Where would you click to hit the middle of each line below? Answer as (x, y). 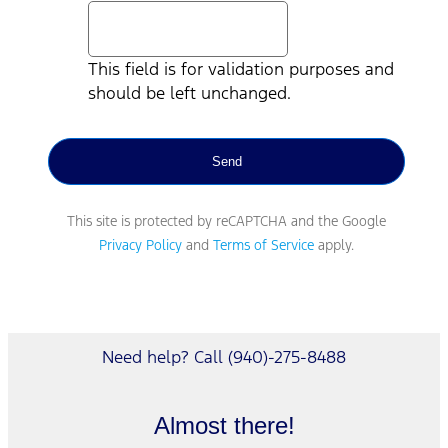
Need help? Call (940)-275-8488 (224, 356)
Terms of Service (263, 244)
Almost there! (224, 425)
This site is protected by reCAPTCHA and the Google (226, 220)
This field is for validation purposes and (241, 68)
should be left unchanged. (189, 92)
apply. (334, 244)
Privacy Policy (140, 244)
